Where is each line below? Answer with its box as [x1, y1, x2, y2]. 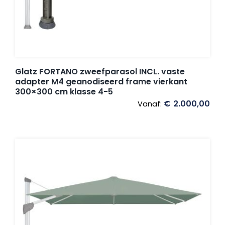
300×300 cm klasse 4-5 [15, 86, 113, 98]
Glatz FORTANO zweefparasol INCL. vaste [15, 66, 185, 78]
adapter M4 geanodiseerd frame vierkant [15, 76, 187, 88]
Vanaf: [138, 99, 164, 109]
